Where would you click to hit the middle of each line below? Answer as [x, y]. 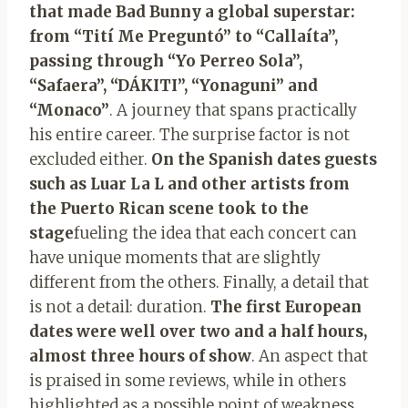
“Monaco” [69, 110]
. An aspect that [310, 356]
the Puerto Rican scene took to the [169, 208]
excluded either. [90, 159]
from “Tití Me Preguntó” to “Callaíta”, [184, 36]
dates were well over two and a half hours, [198, 331]
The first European [286, 306]
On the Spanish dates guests [264, 159]
